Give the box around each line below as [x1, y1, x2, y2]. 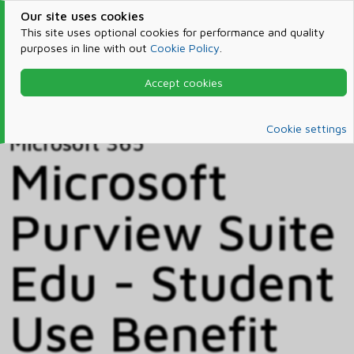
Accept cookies [144, 76, 223, 89]
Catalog [28, 98, 74, 115]
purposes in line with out [20, 41, 150, 55]
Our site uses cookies [20, 9, 144, 23]
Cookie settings [266, 122, 347, 136]
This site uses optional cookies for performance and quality [20, 25, 325, 39]
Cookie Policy [149, 41, 220, 55]
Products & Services [65, 79, 187, 96]
